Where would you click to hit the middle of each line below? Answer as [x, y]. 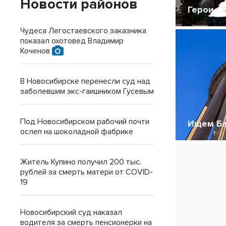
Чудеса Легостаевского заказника [83, 31]
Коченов [36, 51]
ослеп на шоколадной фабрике [77, 132]
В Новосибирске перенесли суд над [85, 81]
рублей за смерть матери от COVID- [87, 172]
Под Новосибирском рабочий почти [85, 122]
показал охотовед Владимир [72, 41]
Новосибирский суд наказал [71, 212]
